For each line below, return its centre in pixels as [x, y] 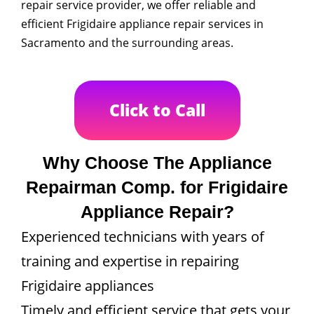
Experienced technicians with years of [143, 236]
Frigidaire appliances [88, 285]
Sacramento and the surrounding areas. [127, 42]
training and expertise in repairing [130, 261]
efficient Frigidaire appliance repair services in [142, 23]
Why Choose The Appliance [157, 162]
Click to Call [157, 110]
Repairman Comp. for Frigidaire [157, 187]
